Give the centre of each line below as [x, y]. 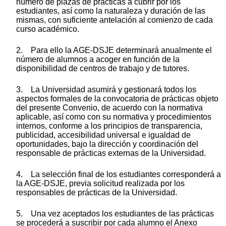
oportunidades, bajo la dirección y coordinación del [107, 144]
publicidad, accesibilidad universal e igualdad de [103, 135]
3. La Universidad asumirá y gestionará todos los [106, 89]
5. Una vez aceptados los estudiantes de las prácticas [115, 213]
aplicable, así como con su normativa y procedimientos [114, 117]
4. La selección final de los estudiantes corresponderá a [119, 174]
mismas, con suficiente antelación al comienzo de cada [115, 20]
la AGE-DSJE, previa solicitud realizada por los [100, 183]
